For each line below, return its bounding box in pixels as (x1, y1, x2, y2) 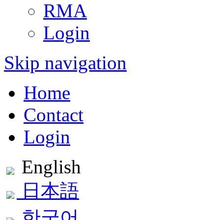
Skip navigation (4, 52, 127, 73)
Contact (24, 104, 83, 125)
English (22, 156, 81, 177)
